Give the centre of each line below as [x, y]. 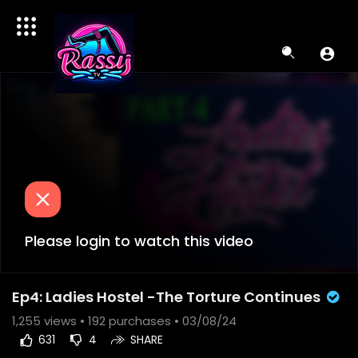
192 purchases [129, 321]
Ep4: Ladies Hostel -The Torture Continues [168, 297]
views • [64, 321]
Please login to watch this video [139, 241]
